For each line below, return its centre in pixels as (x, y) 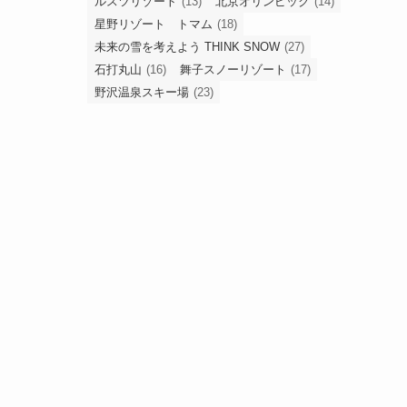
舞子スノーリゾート (233, 69)
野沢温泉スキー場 (142, 92)
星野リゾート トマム (154, 24)
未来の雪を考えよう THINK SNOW (187, 47)
